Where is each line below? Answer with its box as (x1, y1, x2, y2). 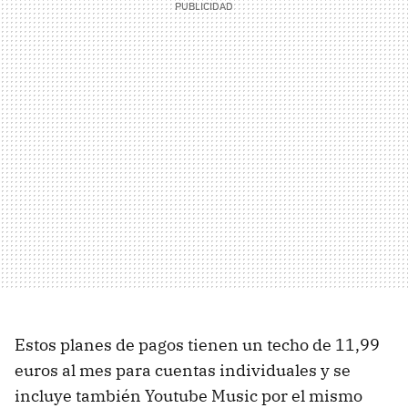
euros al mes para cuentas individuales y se (15, 359, 351, 381)
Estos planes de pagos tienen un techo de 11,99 (15, 333, 380, 355)
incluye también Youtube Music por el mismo (15, 384, 362, 406)
